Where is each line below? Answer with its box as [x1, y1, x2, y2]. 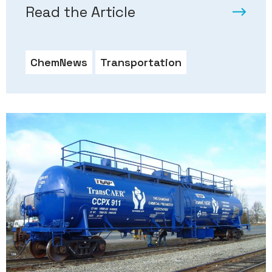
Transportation [100, 55, 182, 70]
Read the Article [25, 2, 135, 22]
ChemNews [30, 55, 87, 70]
